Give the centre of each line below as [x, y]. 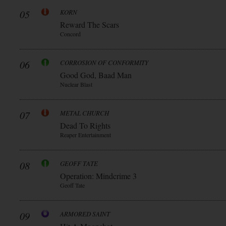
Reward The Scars [90, 24]
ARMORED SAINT [85, 214]
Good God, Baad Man [96, 75]
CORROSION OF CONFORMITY [104, 63]
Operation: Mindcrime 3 [98, 176]
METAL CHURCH [84, 113]
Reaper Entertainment [86, 135]
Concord [70, 34]
